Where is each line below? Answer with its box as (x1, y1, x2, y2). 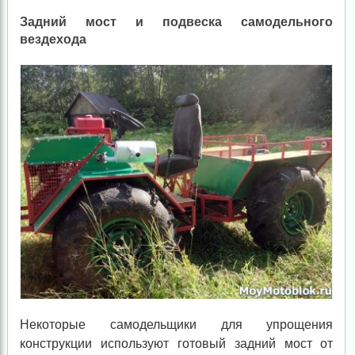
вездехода (19, 32, 86, 46)
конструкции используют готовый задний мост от (19, 336, 334, 350)
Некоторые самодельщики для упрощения (19, 317, 334, 331)
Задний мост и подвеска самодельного (19, 14, 334, 29)
